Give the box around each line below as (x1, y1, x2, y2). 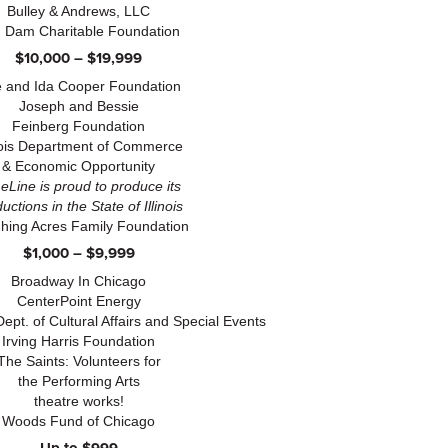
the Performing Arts (17, 372, 140, 389)
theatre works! (33, 392, 124, 409)
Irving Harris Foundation (2, 332, 156, 349)
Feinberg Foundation (12, 117, 146, 134)
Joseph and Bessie (18, 97, 139, 114)
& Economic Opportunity (2, 157, 156, 174)
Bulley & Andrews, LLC (7, 2, 151, 19)
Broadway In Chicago (11, 272, 147, 289)
